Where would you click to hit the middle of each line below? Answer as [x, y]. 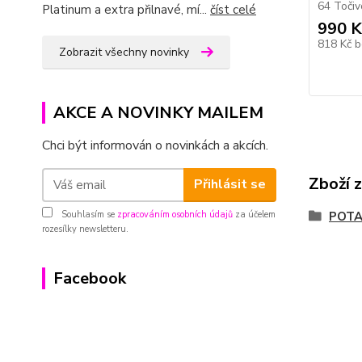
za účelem [254, 214]
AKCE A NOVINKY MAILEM [158, 112]
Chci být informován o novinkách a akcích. [155, 145]
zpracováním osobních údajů [175, 214]
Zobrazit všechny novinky [124, 52]
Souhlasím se [88, 214]
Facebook [90, 278]
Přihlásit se [229, 184]
